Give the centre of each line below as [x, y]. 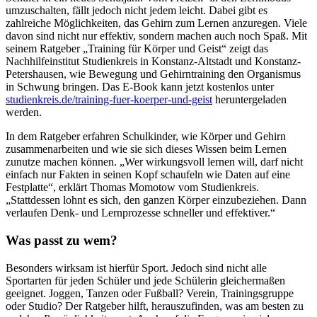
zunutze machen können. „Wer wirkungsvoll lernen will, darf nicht [154, 162]
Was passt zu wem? [62, 241]
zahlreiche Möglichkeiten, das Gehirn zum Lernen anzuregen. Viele [156, 23]
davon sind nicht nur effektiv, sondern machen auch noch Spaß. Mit [156, 36]
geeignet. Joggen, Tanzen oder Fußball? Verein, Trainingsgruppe [150, 293]
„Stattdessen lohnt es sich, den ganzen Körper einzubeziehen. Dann [156, 200]
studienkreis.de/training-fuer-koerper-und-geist [109, 100]
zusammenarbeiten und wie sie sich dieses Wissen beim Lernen [146, 149]
